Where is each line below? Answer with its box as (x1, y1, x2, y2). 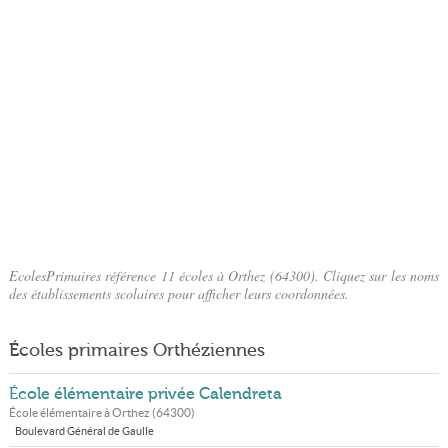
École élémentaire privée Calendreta (8, 385, 282, 403)
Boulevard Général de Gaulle (14, 425, 154, 437)
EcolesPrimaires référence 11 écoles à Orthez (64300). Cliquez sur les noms (8, 266, 440, 285)
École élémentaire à (8, 406, 112, 419)
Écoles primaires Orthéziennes (8, 340, 265, 360)
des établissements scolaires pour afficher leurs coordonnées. (8, 284, 349, 303)
